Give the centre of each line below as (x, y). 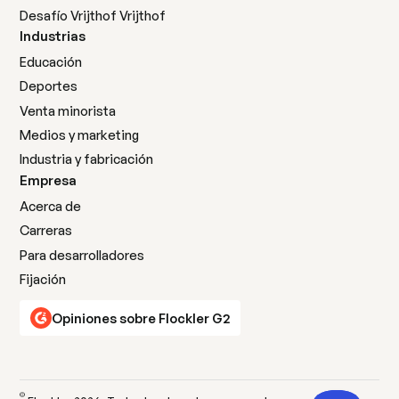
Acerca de (51, 206)
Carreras (46, 231)
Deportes (49, 86)
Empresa (49, 180)
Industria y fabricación (87, 159)
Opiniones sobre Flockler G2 (141, 318)
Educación (51, 61)
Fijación (43, 279)
